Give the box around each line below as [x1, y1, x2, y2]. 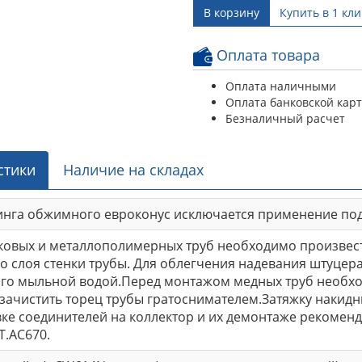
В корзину [204, 4, 259, 20]
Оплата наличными [225, 78, 336, 94]
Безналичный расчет [225, 110, 345, 126]
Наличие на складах [63, 159, 204, 179]
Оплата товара [213, 44, 320, 65]
